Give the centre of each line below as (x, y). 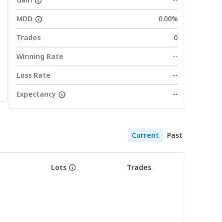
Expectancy (36, 94)
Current (145, 135)
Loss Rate (33, 75)
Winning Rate (40, 56)
